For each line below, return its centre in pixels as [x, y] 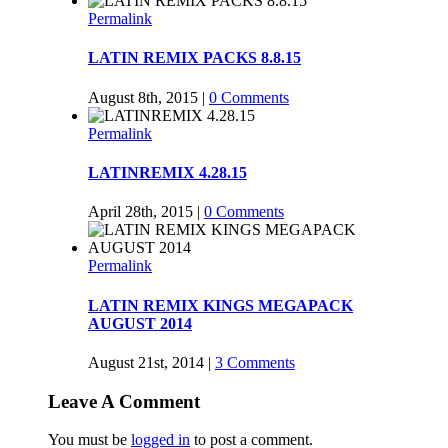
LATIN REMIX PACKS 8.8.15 [194, 58]
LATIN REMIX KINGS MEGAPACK [220, 305]
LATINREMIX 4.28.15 [167, 172]
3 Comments [255, 362]
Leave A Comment [124, 401]
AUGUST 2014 [140, 323]
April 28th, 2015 [140, 212]
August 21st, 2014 [146, 362]
